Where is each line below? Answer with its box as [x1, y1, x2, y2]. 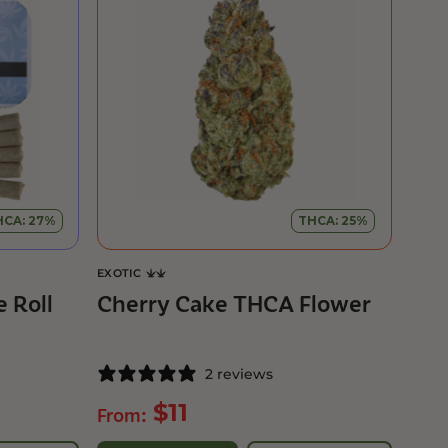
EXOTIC [97, 265, 142, 281]
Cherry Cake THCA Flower [97, 290, 372, 319]
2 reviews [205, 364, 274, 384]
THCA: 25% [297, 213, 368, 228]
